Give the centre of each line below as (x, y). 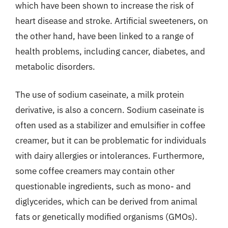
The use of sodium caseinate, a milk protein (100, 95)
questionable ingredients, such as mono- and (103, 186)
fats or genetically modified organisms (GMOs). (106, 217)
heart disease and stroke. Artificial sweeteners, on (112, 21)
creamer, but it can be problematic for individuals (111, 140)
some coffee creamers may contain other (95, 171)
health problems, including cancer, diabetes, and (110, 51)
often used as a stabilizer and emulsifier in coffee (110, 125)
